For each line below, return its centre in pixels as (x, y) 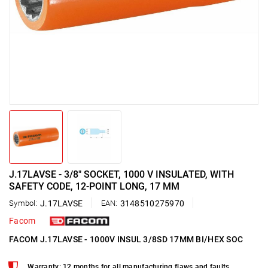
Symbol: (23, 203)
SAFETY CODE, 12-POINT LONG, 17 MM (94, 186)
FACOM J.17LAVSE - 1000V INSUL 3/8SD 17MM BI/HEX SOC (126, 240)
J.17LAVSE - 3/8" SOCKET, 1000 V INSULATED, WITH (121, 174)
